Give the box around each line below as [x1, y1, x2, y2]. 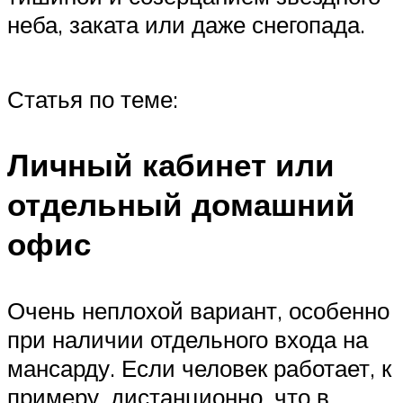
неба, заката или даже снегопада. [7, 10, 365, 39]
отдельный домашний [7, 184, 355, 225]
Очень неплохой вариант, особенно [7, 295, 390, 325]
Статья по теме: [7, 85, 178, 114]
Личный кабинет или [7, 145, 335, 185]
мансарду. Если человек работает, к [7, 353, 391, 382]
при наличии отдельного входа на [7, 324, 368, 354]
